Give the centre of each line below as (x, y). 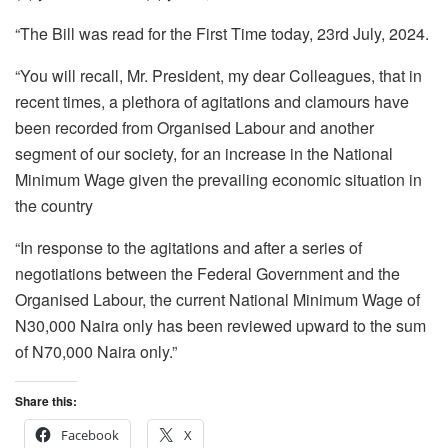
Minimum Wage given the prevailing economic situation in (218, 180)
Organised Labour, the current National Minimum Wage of (217, 300)
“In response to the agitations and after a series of (188, 248)
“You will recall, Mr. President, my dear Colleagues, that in (218, 76)
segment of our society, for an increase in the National (204, 154)
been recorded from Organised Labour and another (194, 128)
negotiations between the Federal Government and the (207, 274)
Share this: (46, 401)
